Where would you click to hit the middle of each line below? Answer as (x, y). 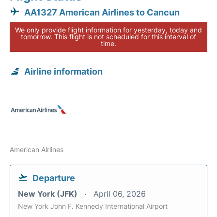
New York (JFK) (49, 194)
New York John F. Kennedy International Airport (93, 206)
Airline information (63, 71)
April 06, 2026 (120, 194)
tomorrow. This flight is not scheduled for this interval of (108, 37)
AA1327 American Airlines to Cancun (102, 12)
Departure (54, 178)
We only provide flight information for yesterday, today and (108, 30)
